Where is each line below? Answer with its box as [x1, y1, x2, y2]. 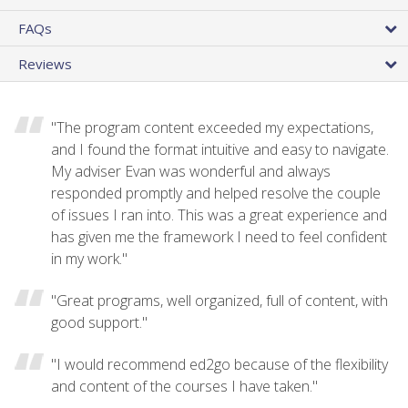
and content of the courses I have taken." [51, 375, 318, 396]
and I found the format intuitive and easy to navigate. [51, 138, 389, 159]
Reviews [18, 54, 72, 73]
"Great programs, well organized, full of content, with [51, 290, 388, 311]
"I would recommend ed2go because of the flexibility [51, 353, 388, 374]
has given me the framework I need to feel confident [51, 226, 387, 247]
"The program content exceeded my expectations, [51, 117, 373, 138]
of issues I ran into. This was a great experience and [51, 204, 387, 225]
